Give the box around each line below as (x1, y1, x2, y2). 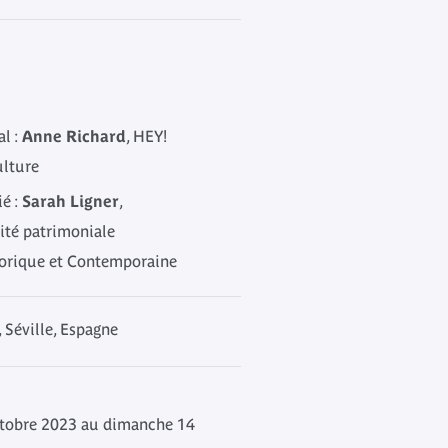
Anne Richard (22, 127, 126, 145)
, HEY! (126, 127, 167, 145)
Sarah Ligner (22, 192, 119, 210)
